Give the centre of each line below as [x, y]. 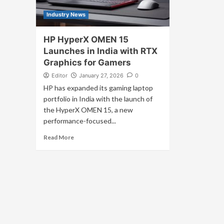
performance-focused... [80, 121]
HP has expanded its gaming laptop [98, 88]
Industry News [66, 14]
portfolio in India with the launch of [98, 99]
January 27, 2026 [101, 75]
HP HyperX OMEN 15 [86, 39]
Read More [59, 137]
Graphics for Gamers [87, 62]
